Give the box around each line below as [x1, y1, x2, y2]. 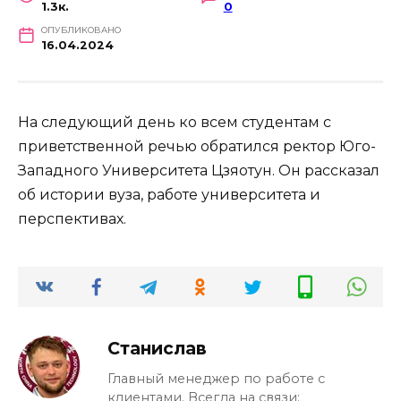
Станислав [107, 337, 207, 359]
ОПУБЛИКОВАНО [40, 24, 121, 35]
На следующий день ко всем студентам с [18, 113, 331, 131]
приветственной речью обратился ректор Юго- [18, 137, 376, 155]
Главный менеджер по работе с [107, 370, 325, 387]
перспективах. [18, 209, 126, 227]
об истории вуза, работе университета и [18, 185, 320, 203]
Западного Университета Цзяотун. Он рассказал [18, 161, 380, 179]
